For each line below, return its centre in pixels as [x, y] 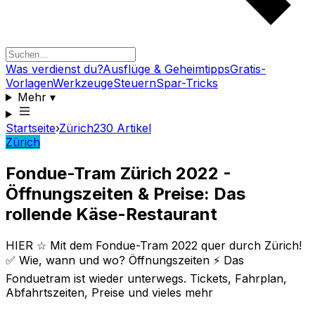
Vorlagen [29, 83]
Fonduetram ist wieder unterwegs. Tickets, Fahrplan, [146, 278]
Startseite [31, 128]
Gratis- [248, 69]
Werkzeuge [83, 83]
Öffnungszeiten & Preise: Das [126, 193]
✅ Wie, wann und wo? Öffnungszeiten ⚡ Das [125, 260]
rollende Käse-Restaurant [111, 214]
